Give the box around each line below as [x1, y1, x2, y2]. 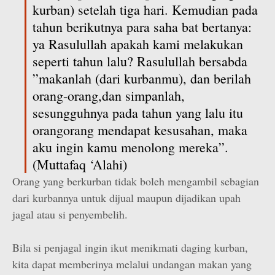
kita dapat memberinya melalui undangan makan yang [12, 257, 252, 271]
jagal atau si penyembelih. [12, 207, 128, 222]
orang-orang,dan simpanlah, [33, 87, 185, 104]
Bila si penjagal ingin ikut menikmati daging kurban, [12, 240, 248, 255]
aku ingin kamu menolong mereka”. [33, 138, 228, 156]
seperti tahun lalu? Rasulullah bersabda [33, 52, 247, 70]
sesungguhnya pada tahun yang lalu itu [33, 104, 243, 122]
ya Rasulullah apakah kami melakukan [33, 35, 243, 53]
